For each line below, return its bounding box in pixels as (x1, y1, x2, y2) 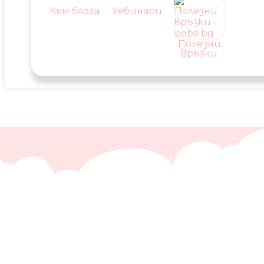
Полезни (177, 38, 221, 49)
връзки (181, 48, 218, 59)
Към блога (49, 5, 100, 16)
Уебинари (111, 5, 162, 16)
